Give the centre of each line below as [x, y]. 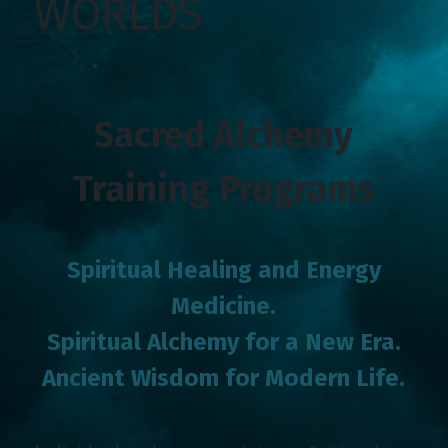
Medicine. [224, 306]
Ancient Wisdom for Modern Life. [224, 378]
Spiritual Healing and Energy [223, 270]
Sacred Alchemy [224, 135]
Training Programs [223, 189]
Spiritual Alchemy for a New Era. [223, 342]
